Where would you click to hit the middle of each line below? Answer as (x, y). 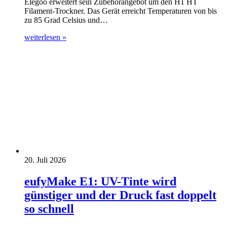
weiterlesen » (45, 37)
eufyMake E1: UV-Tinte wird (100, 181)
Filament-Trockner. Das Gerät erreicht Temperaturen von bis (121, 11)
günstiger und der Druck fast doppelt (120, 195)
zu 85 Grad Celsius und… (66, 20)
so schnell (49, 209)
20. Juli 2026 (45, 160)
